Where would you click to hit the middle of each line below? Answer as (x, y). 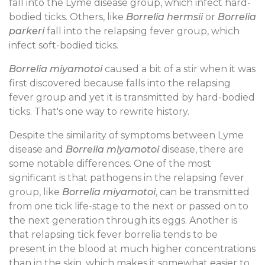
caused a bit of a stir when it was (179, 69)
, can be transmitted (203, 192)
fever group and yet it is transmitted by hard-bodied (132, 97)
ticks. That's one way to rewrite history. (99, 111)
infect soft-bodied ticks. (64, 45)
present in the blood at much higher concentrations (132, 248)
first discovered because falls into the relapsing (120, 83)
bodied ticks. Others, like (67, 17)
